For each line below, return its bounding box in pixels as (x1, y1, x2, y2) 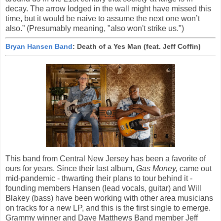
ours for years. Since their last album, (5, 164, 136, 173)
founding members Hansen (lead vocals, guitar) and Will (5, 184, 201, 192)
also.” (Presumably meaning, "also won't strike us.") (5, 24, 184, 33)
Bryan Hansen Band (5, 42, 73, 51)
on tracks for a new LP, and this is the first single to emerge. (5, 203, 211, 212)
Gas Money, (136, 164, 178, 173)
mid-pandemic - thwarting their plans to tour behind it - (5, 174, 192, 183)
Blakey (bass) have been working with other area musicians (5, 193, 213, 202)
